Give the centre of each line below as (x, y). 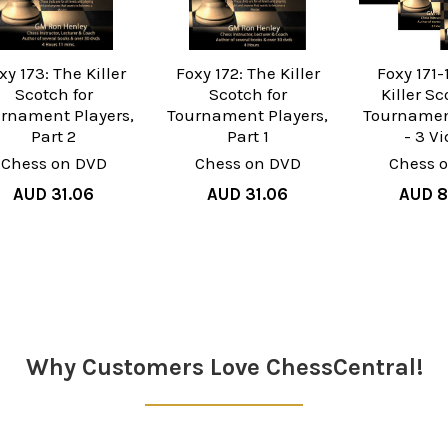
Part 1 (247, 136)
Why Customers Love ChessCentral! (224, 367)
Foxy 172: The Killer (247, 73)
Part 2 (54, 136)
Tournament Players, (248, 115)
